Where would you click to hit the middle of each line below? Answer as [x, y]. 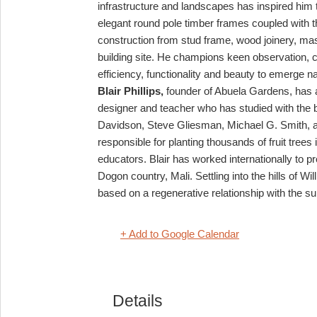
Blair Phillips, [131, 91]
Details [137, 301]
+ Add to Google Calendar [180, 234]
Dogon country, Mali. [146, 175]
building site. [127, 57]
